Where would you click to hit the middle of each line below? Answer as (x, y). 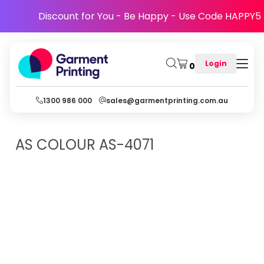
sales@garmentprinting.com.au (167, 100)
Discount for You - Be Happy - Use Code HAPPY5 (150, 16)
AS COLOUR (55, 145)
